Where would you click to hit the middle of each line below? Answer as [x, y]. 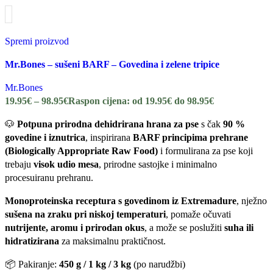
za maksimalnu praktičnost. [112, 241]
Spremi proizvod [37, 41]
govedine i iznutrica [45, 137]
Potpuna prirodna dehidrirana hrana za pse [108, 124]
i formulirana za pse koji [205, 151]
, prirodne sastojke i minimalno [158, 164]
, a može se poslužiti [184, 227]
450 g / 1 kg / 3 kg [95, 264]
